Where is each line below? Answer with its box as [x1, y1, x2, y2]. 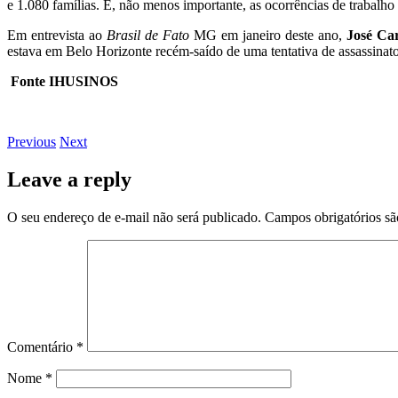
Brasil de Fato [106, 27, 189, 43]
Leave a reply [7, 167, 131, 191]
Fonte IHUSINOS [7, 73, 118, 89]
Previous [7, 133, 56, 149]
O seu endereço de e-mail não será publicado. [7, 209, 261, 225]
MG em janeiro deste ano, [188, 27, 342, 43]
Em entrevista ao [7, 27, 107, 43]
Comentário [7, 338, 76, 354]
